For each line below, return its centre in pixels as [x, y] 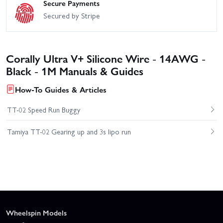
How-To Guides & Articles [61, 89]
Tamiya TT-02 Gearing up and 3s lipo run [69, 132]
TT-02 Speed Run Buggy [43, 109]
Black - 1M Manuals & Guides [75, 70]
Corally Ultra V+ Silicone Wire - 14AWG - [106, 58]
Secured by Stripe [72, 16]
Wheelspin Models [36, 212]
